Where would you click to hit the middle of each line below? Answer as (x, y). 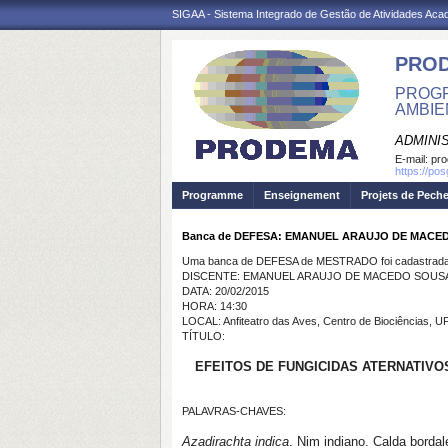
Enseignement (302, 195)
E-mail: (413, 159)
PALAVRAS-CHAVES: (234, 411)
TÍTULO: (203, 336)
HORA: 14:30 (214, 306)
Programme (212, 195)
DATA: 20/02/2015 (225, 291)
